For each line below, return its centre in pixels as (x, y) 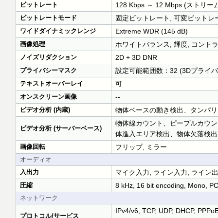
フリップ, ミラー (141, 147)
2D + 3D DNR (136, 57)
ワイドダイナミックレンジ (58, 31)
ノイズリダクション (48, 57)
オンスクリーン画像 (48, 97)
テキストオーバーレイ (52, 83)
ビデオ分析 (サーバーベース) (61, 128)
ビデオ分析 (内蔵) (45, 110)
